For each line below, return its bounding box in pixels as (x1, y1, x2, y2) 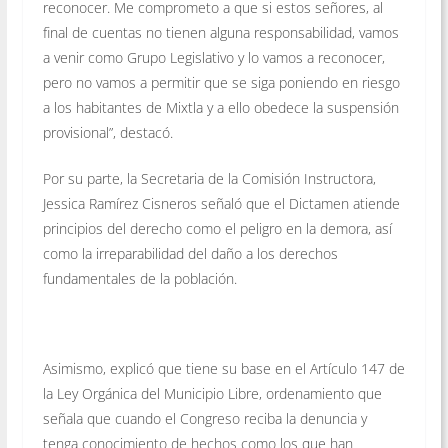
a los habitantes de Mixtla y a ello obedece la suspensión (42, 98, 399, 118)
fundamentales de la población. (42, 269, 237, 289)
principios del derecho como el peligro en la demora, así (42, 219, 392, 239)
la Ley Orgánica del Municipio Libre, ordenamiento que (42, 384, 382, 404)
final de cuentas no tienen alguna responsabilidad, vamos (42, 23, 399, 43)
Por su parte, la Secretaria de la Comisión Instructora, (42, 169, 376, 189)
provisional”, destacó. (42, 123, 173, 143)
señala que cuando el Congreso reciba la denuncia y (42, 409, 367, 429)
